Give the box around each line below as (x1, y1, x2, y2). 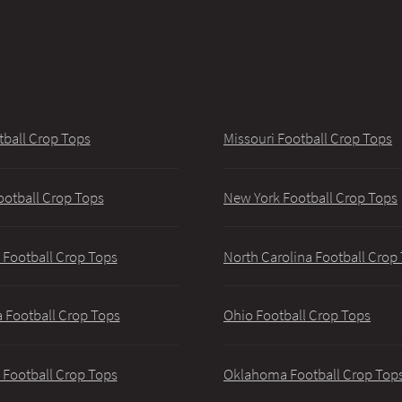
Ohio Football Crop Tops (223, 305, 371, 326)
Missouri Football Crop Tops (223, 128, 392, 149)
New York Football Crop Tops (223, 188, 398, 208)
